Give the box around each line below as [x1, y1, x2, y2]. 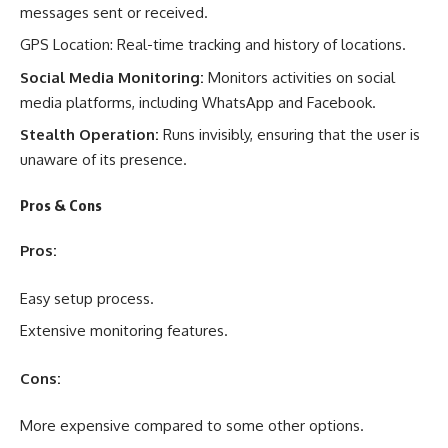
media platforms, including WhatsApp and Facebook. [20, 92, 376, 112]
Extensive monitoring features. [20, 321, 228, 341]
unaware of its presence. [20, 150, 187, 170]
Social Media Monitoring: [20, 67, 204, 87]
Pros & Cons [20, 195, 102, 214]
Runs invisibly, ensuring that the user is [159, 125, 420, 145]
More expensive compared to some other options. [20, 416, 364, 436]
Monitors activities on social [204, 67, 395, 87]
